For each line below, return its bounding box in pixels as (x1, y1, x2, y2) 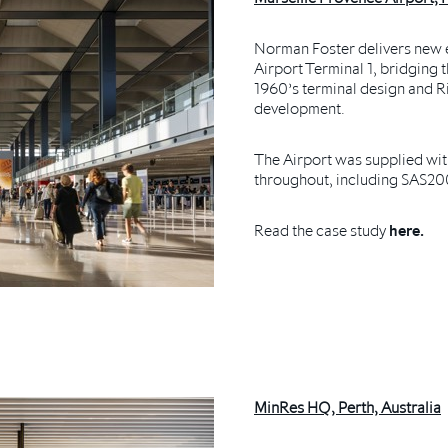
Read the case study (254, 220, 389, 240)
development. (254, 98, 345, 118)
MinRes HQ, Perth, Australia (254, 397, 441, 417)
